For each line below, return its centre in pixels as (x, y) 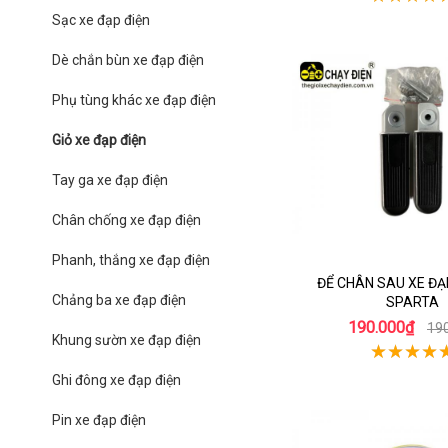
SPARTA (412, 302)
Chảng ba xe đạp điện (119, 300)
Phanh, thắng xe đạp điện (131, 260)
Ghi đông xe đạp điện (116, 380)
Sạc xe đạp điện (101, 20)
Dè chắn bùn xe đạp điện (128, 60)
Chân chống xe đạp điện (126, 220)
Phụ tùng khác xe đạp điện (134, 100)
